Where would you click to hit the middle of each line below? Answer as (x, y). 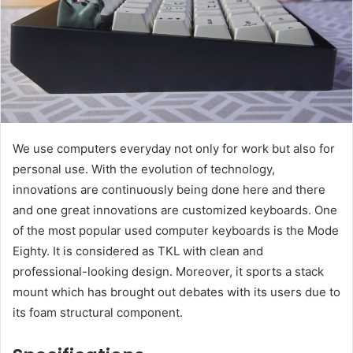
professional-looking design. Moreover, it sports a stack (168, 271)
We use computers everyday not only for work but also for (174, 148)
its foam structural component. (98, 312)
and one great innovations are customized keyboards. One (175, 210)
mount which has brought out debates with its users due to (176, 292)
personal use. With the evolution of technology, (144, 169)
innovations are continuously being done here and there (169, 189)
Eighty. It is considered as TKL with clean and (138, 251)
